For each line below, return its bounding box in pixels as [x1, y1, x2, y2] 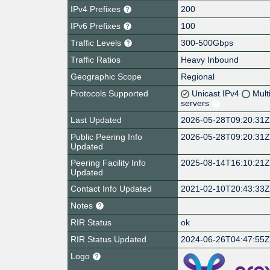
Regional [181, 71, 215, 81]
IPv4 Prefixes [71, 4, 123, 14]
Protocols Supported [71, 88, 148, 98]
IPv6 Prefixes [71, 20, 123, 31]
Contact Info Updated [71, 183, 152, 193]
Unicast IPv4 [192, 88, 242, 98]
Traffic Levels [71, 37, 124, 48]
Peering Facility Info [71, 157, 146, 168]
